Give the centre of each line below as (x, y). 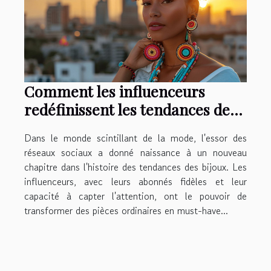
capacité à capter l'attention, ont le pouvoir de (135, 196)
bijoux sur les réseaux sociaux (125, 127)
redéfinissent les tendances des (130, 109)
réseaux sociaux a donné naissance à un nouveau (135, 152)
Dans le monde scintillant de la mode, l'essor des (135, 138)
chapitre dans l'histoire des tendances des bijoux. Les (135, 167)
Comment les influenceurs (115, 91)
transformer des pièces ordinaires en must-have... (126, 210)
